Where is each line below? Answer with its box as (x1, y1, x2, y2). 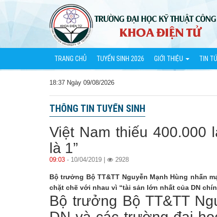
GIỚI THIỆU (154, 55, 185, 62)
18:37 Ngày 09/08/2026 (49, 79, 114, 86)
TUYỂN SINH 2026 (96, 55, 144, 62)
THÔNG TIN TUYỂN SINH (49, 103, 145, 114)
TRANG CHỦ (54, 55, 87, 62)
